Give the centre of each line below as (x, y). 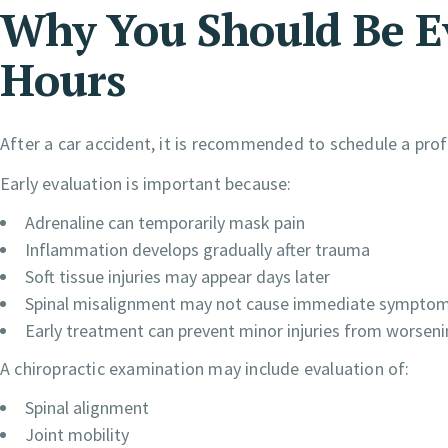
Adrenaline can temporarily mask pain (165, 223)
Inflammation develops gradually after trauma (197, 250)
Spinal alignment (87, 408)
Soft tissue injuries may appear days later (177, 277)
